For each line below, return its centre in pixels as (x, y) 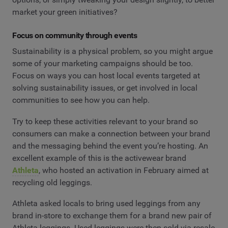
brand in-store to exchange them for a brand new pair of (112, 216)
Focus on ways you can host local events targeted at (106, 76)
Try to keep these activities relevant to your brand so (105, 121)
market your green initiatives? (65, 12)
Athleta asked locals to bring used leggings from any (106, 204)
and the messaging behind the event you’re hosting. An (110, 146)
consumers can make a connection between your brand (111, 133)
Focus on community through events (75, 35)
